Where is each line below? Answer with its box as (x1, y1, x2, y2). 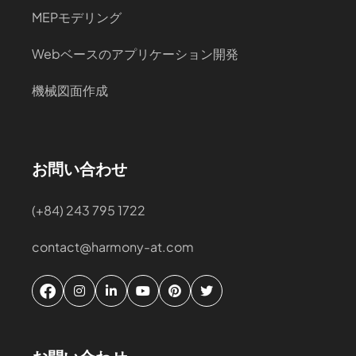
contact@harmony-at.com (32, 238, 194, 255)
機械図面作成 (32, 82, 108, 99)
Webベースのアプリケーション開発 (32, 45, 238, 62)
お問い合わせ (32, 158, 127, 178)
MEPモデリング (32, 9, 122, 25)
